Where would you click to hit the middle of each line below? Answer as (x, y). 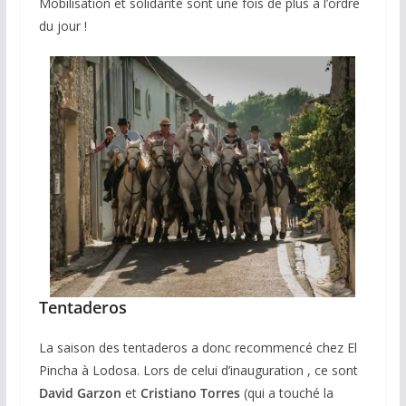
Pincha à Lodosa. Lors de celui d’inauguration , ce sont (198, 370)
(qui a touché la (286, 392)
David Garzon (82, 392)
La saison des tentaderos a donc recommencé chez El (198, 347)
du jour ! (63, 25)
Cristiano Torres (190, 392)
